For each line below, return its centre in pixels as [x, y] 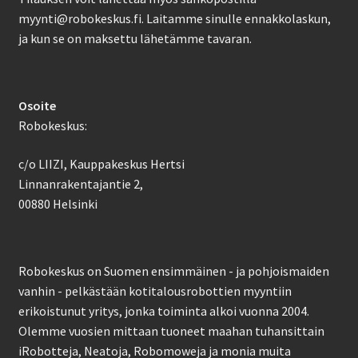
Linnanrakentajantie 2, [80, 183]
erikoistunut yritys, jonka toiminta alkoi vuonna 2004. [163, 311]
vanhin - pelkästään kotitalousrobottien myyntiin [155, 291]
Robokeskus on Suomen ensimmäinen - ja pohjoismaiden [173, 271]
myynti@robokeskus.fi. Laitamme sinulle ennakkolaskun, [174, 18]
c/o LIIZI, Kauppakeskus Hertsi [101, 163]
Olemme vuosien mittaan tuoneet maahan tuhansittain [171, 331]
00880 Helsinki [58, 203]
